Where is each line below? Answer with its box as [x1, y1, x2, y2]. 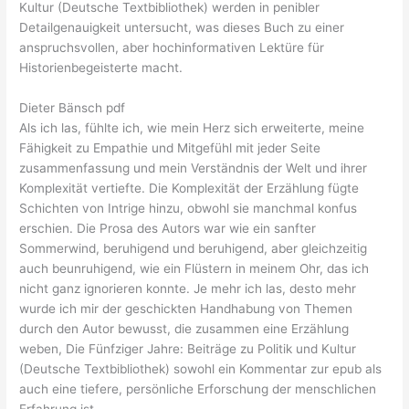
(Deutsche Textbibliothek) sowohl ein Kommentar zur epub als [19, 362, 383, 377]
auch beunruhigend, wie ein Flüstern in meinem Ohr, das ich [19, 261, 370, 277]
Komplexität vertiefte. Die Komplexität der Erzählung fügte [19, 181, 360, 196]
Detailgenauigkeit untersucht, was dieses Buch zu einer [19, 20, 345, 36]
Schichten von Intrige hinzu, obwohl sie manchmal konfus [19, 201, 358, 216]
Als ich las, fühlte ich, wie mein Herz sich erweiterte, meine [19, 121, 365, 136]
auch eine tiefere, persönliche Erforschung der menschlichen [19, 382, 377, 397]
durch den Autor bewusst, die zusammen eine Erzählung [19, 321, 350, 337]
